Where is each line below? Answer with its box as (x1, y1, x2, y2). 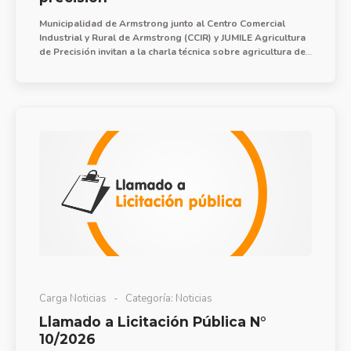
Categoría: (122, 291, 175, 306)
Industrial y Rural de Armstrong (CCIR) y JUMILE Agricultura (38, 31, 306, 44)
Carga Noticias (38, 291, 107, 306)
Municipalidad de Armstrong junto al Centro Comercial (38, 16, 285, 30)
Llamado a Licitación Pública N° (38, 313, 266, 330)
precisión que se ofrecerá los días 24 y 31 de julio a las (38, 59, 288, 72)
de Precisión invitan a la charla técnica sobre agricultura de (38, 45, 306, 58)
